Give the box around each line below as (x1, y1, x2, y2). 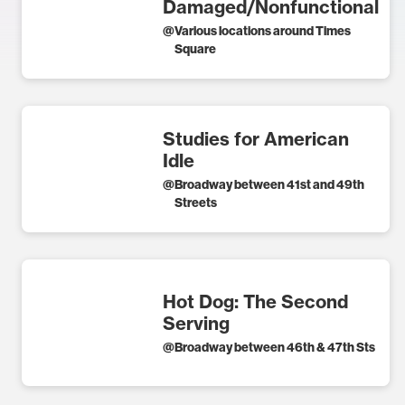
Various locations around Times (174, 22, 351, 39)
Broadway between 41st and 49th (174, 175, 364, 193)
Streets (174, 193, 219, 211)
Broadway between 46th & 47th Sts (174, 338, 375, 355)
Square (174, 40, 216, 57)
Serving (163, 311, 230, 334)
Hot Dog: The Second (163, 289, 348, 313)
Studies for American (163, 127, 349, 150)
